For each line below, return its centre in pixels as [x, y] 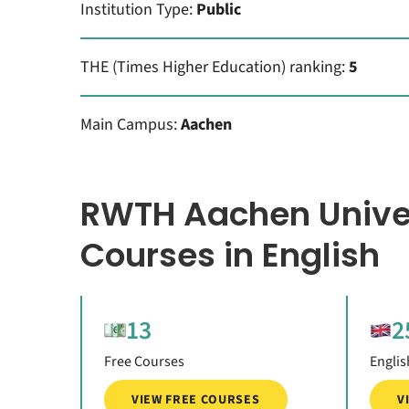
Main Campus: [130, 124]
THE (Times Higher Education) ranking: [214, 67]
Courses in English [230, 255]
